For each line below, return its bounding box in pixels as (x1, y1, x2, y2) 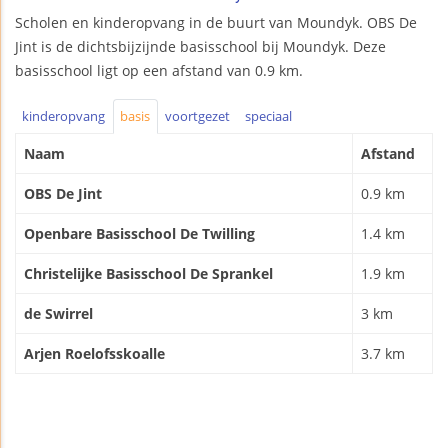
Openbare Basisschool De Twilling (24, 223, 255, 243)
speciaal (244, 107, 292, 126)
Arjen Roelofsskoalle (24, 343, 165, 363)
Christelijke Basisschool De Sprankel (24, 263, 273, 283)
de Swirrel (24, 303, 93, 323)
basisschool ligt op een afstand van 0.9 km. (15, 60, 303, 80)
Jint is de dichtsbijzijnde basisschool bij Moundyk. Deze (15, 36, 386, 56)
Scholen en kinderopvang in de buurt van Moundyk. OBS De (15, 12, 417, 32)
